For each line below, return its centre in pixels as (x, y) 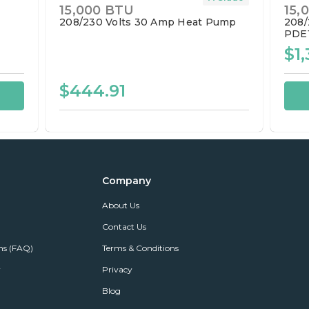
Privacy (117, 269)
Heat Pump (207, 22)
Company (126, 181)
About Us (120, 205)
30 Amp (154, 22)
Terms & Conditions (140, 248)
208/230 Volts (96, 22)
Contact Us (124, 227)
